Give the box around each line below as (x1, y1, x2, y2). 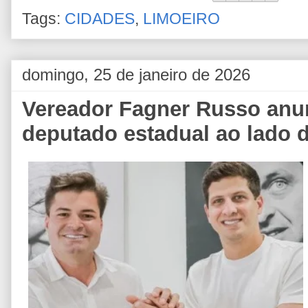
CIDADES (65, 10, 135, 27)
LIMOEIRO (143, 10, 220, 27)
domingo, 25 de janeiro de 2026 (22, 65, 250, 84)
